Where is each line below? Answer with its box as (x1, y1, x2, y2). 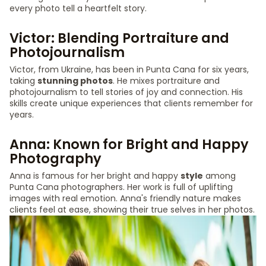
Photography (9, 149, 102, 168)
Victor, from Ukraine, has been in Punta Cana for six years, (9, 64, 249, 75)
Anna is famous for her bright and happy (9, 170, 180, 182)
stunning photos (37, 75, 113, 87)
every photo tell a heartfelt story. (9, 2, 147, 14)
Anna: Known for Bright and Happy (9, 135, 249, 154)
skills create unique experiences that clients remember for (9, 97, 253, 109)
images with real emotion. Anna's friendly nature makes (9, 192, 241, 204)
